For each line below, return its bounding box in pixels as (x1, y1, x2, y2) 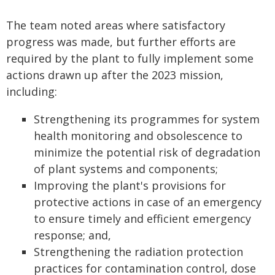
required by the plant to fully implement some (6, 51, 254, 66)
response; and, (34, 228, 111, 242)
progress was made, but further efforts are (6, 34, 236, 49)
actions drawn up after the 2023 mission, (6, 68, 223, 82)
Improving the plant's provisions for (34, 178, 226, 193)
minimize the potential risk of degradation (34, 145, 260, 160)
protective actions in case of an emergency (34, 195, 261, 209)
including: (6, 84, 57, 99)
